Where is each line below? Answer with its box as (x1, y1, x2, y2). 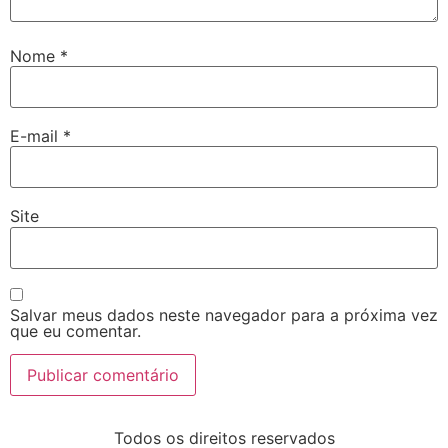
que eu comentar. (10, 321, 141, 342)
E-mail (10, 125, 63, 146)
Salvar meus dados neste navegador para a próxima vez (10, 305, 438, 326)
